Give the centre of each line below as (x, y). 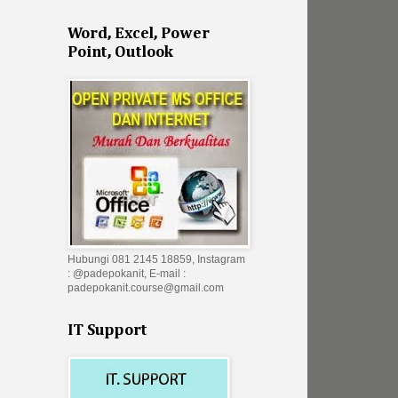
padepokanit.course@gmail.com (146, 288)
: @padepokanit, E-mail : (127, 274)
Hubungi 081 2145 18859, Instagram (156, 260)
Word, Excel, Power (139, 34)
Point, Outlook (120, 53)
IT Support (107, 331)
